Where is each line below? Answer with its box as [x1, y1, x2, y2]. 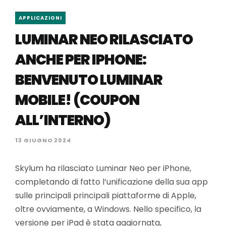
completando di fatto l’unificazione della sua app [15, 176, 208, 188]
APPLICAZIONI [19, 14, 62, 22]
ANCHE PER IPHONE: [15, 50, 146, 70]
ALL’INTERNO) [15, 110, 110, 130]
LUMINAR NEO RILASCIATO [15, 30, 193, 49]
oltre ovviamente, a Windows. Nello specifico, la [15, 203, 201, 215]
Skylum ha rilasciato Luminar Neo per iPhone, [15, 162, 191, 174]
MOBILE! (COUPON [15, 90, 139, 110]
